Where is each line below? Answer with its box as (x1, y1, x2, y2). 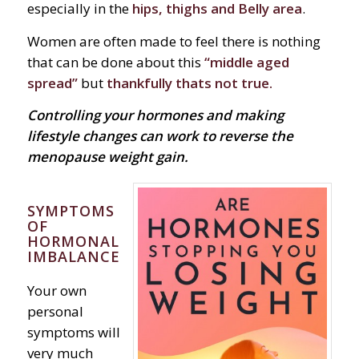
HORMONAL (26, 231, 119, 251)
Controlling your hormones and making (26, 106, 284, 125)
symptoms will (26, 322, 120, 341)
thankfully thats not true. (106, 73, 272, 92)
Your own (26, 280, 87, 300)
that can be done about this (26, 52, 201, 71)
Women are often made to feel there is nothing (26, 31, 321, 50)
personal (26, 301, 83, 321)
